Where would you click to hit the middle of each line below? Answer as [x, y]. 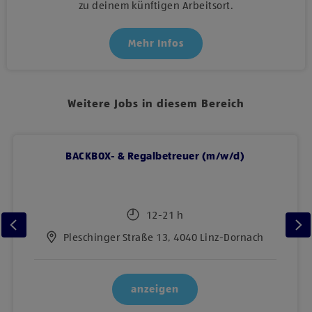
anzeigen [155, 289]
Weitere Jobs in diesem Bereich [156, 104]
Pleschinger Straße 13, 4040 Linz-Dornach [163, 237]
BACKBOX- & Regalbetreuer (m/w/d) [155, 156]
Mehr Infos [156, 43]
